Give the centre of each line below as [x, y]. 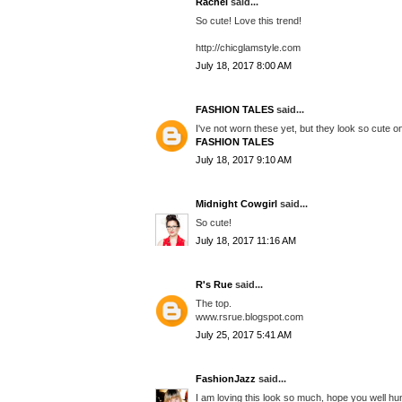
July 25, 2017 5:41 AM [244, 335]
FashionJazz [226, 379]
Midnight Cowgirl [236, 204]
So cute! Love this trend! [249, 20]
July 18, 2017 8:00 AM [244, 66]
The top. [214, 303]
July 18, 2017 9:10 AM [244, 160]
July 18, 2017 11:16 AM [246, 241]
